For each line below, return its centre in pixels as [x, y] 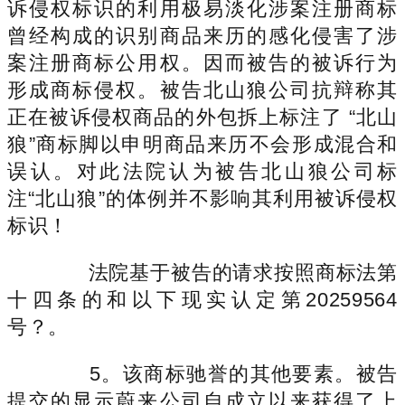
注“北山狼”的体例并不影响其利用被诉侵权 [202, 198]
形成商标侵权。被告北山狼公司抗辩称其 [202, 89]
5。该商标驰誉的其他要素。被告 [222, 373]
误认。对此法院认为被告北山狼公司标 [202, 171]
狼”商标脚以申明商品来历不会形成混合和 [202, 144]
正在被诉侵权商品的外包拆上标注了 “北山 [202, 117]
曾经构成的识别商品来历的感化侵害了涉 [202, 35]
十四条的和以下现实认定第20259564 [202, 299]
